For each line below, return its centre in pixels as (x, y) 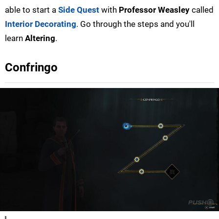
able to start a (32, 10)
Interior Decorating (41, 24)
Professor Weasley (154, 10)
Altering (40, 38)
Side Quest (79, 10)
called (202, 10)
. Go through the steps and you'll (135, 24)
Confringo (31, 67)
